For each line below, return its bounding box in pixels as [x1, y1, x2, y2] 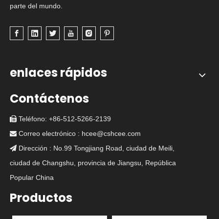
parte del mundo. [10, 1, 63, 10]
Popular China [10, 173, 54, 181]
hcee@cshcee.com [82, 129, 141, 137]
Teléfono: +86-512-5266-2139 [17, 114, 111, 123]
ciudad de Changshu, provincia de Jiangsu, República [10, 158, 176, 167]
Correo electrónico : [17, 129, 82, 137]
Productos [10, 189, 72, 206]
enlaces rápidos [10, 64, 107, 81]
